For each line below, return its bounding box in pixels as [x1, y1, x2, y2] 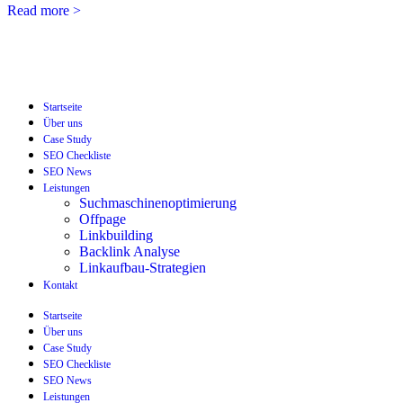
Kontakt [43, 278, 77, 291]
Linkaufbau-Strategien [79, 259, 206, 275]
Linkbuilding [79, 227, 153, 243]
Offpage [79, 210, 126, 227]
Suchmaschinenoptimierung [79, 194, 237, 210]
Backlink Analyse [79, 243, 180, 259]
